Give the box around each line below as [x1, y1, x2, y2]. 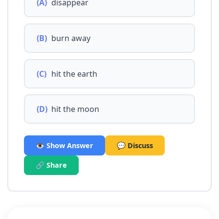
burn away [51, 32, 90, 44]
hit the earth [51, 68, 97, 79]
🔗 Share [36, 160, 67, 170]
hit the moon [51, 104, 99, 115]
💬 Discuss [117, 140, 153, 150]
